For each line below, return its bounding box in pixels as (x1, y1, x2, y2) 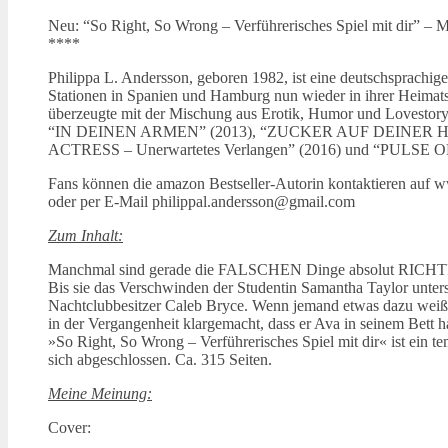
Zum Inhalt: (48, 226, 123, 244)
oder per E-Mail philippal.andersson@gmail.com (48, 192, 355, 210)
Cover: (48, 418, 91, 436)
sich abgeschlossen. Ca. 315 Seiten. (48, 350, 272, 368)
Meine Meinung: (48, 384, 152, 402)
